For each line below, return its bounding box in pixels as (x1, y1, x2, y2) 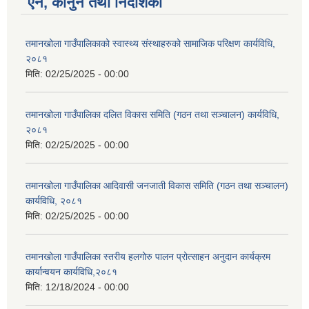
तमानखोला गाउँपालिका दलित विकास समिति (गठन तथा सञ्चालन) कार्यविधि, (26, 108, 279, 120)
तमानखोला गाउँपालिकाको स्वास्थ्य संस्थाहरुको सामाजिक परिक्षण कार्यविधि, (26, 37, 275, 49)
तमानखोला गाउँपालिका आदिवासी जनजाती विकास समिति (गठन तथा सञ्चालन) (26, 179, 288, 191)
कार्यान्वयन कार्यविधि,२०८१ (26, 266, 117, 277)
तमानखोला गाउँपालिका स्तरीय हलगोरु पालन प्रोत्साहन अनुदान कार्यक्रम (26, 250, 270, 262)
